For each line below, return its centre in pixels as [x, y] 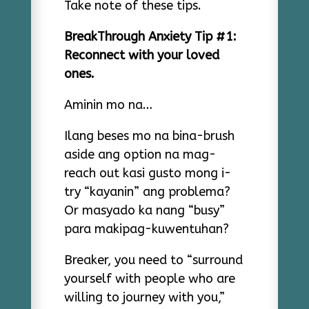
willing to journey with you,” [144, 297]
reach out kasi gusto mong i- [147, 173]
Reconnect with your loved [141, 55]
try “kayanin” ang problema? [147, 192]
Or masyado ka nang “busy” [144, 210]
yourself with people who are [149, 279]
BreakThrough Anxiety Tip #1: [150, 37]
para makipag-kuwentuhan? [146, 229]
